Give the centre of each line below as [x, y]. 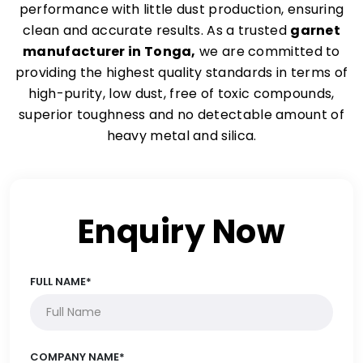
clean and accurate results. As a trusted [156, 30]
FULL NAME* [61, 282]
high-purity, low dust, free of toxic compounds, [181, 94]
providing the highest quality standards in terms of [181, 73]
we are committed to [268, 51]
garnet [316, 30]
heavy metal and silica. [181, 136]
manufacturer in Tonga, [109, 51]
